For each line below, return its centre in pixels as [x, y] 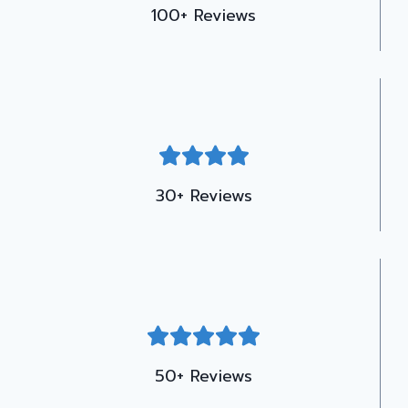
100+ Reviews [204, 15]
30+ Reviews [204, 196]
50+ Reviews [204, 376]
